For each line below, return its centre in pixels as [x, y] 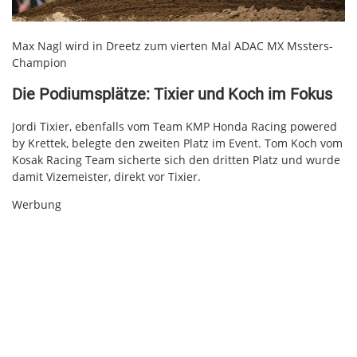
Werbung [37, 204]
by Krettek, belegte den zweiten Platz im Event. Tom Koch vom [177, 143]
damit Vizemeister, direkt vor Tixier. [106, 176]
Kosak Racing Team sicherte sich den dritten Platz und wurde [176, 159]
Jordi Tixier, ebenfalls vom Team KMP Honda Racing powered [175, 126]
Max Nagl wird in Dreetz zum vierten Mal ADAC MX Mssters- [173, 45]
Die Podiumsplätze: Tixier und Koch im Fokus [172, 94]
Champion [39, 62]
